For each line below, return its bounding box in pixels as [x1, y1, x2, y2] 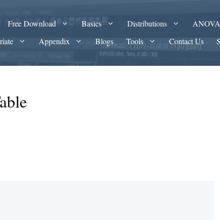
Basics [82, 18, 102, 28]
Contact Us [169, 36, 204, 46]
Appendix [39, 36, 70, 46]
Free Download [8, 18, 56, 28]
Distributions [127, 18, 167, 28]
